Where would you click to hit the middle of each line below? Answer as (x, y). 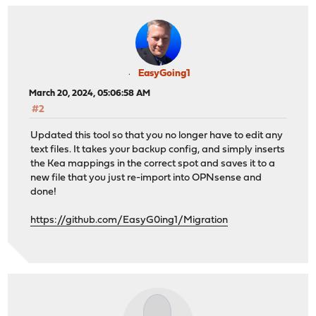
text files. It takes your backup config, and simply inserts (158, 150)
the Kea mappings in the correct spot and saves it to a (153, 164)
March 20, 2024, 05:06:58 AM (90, 94)
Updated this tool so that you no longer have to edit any (157, 135)
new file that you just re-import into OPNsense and (146, 178)
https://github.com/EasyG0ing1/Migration (129, 220)
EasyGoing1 (164, 74)
